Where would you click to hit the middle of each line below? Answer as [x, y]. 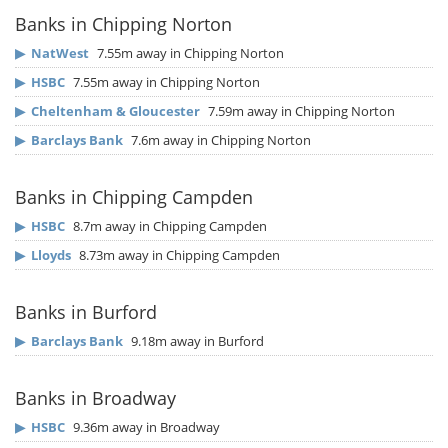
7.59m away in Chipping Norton [300, 111]
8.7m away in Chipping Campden [168, 226]
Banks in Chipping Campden [134, 197]
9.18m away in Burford [196, 341]
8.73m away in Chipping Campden [178, 255]
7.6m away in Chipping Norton [219, 140]
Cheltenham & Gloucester [115, 111]
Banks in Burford [86, 312]
